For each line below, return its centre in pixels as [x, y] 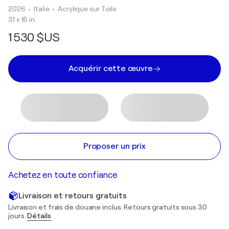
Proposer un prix [114, 146]
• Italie [40, 9]
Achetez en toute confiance [63, 175]
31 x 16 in [21, 19]
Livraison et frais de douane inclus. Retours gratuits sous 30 [108, 207]
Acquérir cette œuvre [110, 68]
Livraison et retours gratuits [73, 196]
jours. [18, 216]
